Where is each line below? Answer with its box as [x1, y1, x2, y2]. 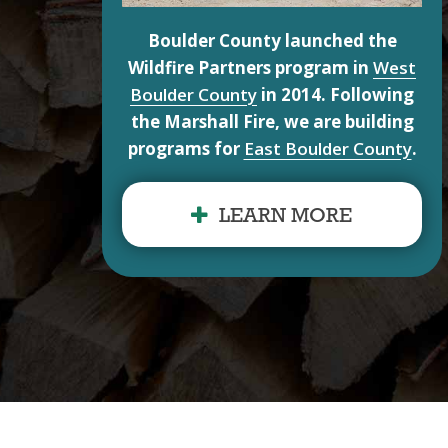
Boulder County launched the [147, 29, 397, 53]
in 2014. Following [257, 83, 414, 107]
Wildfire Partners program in [128, 56, 373, 80]
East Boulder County [243, 137, 412, 161]
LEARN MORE [218, 206, 353, 228]
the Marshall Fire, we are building [130, 110, 414, 134]
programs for [127, 137, 244, 161]
